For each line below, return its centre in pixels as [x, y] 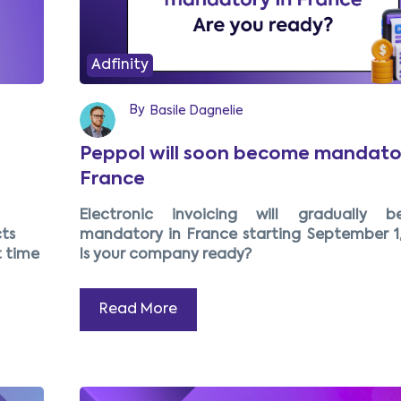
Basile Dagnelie [196, 111]
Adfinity [119, 66]
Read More [138, 310]
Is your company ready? [165, 256]
